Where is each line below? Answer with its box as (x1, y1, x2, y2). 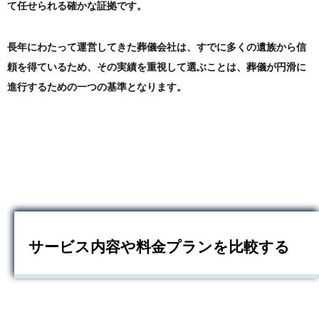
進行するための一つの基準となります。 (7, 82, 187, 93)
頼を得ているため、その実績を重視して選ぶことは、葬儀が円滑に (7, 62, 306, 73)
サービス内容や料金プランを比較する (28, 239, 290, 256)
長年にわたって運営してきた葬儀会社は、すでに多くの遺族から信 (7, 42, 306, 53)
